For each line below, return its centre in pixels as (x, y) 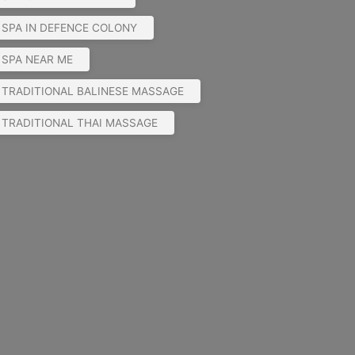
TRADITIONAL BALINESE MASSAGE (93, 91)
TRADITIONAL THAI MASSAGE (80, 122)
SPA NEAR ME (37, 59)
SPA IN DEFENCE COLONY (69, 27)
